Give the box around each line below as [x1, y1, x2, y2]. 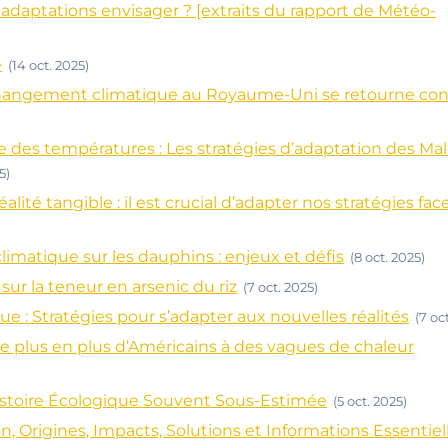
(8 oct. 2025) [350, 249, 425, 265]
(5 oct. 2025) [333, 393, 407, 409]
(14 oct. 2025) [8, 57, 89, 73]
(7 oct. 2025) [243, 279, 318, 295]
